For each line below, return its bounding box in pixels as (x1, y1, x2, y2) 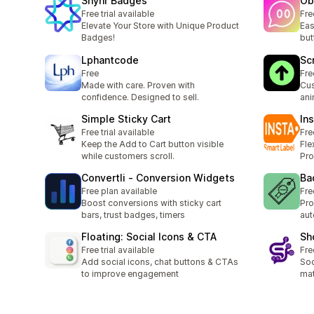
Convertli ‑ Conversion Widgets (81, 172, 235, 184)
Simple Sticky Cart (81, 112, 171, 125)
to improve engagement (81, 268, 179, 280)
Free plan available (81, 186, 157, 197)
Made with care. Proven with (81, 79, 195, 90)
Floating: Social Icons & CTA (81, 231, 217, 243)
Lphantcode (81, 53, 139, 66)
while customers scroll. (81, 150, 175, 161)
